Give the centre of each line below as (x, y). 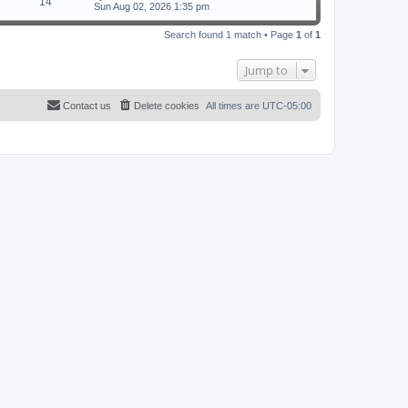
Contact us (87, 105)
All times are (234, 105)
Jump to (266, 70)
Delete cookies (167, 105)
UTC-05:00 (287, 105)
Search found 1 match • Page (230, 34)
